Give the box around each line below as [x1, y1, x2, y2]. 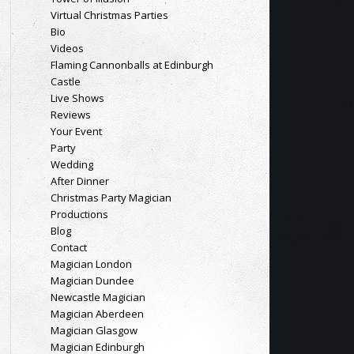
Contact [50, 240, 87, 254]
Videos [50, 41, 84, 55]
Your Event [50, 124, 102, 138]
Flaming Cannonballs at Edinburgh [50, 58, 213, 72]
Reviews [50, 107, 91, 122]
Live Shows [50, 91, 104, 105]
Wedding [50, 157, 93, 171]
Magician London [50, 257, 132, 271]
